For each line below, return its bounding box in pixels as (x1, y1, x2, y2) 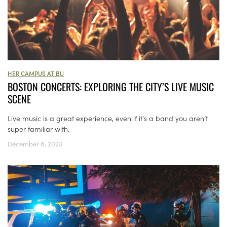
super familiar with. (8, 124, 69, 134)
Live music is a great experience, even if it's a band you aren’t (8, 113, 208, 124)
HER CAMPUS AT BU (8, 69, 64, 78)
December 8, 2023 (8, 139, 62, 149)
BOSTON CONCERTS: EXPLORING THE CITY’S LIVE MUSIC (8, 79, 214, 95)
